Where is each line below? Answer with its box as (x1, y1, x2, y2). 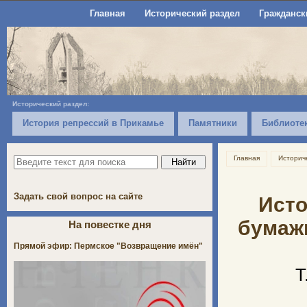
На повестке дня (68, 218, 151, 230)
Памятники (188, 118, 237, 128)
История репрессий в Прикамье (23, 118, 164, 128)
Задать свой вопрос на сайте (14, 191, 143, 201)
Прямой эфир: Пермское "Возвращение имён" (14, 241, 203, 251)
